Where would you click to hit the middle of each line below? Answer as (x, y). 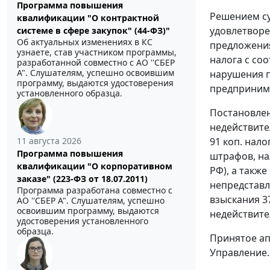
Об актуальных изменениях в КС (85, 42)
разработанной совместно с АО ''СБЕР (96, 63)
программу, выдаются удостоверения (95, 83)
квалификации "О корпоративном (95, 166)
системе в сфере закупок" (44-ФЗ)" (93, 31)
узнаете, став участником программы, (97, 52)
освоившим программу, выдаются (88, 211)
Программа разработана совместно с (95, 190)
